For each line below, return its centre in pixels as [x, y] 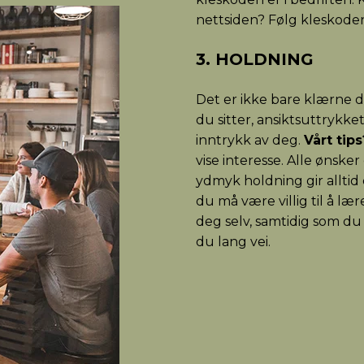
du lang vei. [234, 242]
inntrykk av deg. [250, 141]
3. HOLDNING [255, 60]
